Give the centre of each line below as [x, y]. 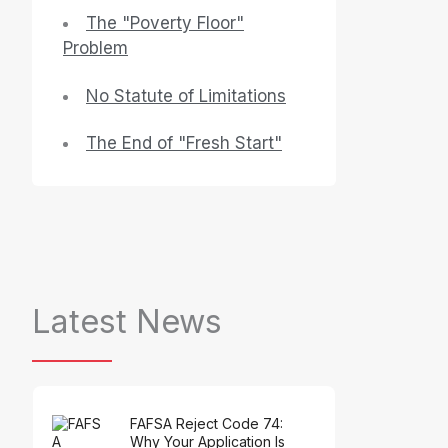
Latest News [127, 322]
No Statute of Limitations [186, 95]
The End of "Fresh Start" [184, 143]
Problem [95, 47]
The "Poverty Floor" [165, 22]
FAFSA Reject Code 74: [206, 423]
